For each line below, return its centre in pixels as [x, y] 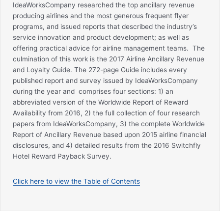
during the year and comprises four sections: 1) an [93, 92]
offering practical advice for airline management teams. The [109, 48]
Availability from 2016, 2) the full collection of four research [106, 113]
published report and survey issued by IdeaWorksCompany [105, 81]
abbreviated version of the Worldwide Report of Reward [100, 102]
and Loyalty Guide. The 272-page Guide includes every [100, 70]
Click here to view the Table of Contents [76, 181]
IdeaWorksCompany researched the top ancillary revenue [104, 5]
